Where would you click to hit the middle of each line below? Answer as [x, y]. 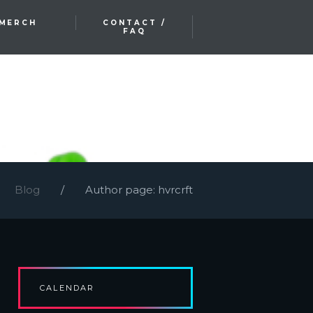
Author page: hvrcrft [139, 190]
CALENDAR [67, 288]
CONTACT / [134, 22]
